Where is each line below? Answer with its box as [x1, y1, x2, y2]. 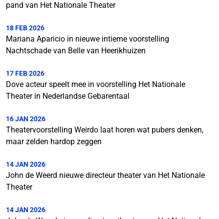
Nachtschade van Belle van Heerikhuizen [6, 46, 146, 56]
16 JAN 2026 [6, 115, 45, 123]
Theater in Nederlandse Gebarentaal [6, 91, 130, 101]
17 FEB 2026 [6, 69, 44, 78]
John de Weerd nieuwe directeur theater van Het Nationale [6, 171, 205, 180]
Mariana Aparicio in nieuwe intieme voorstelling [6, 34, 169, 44]
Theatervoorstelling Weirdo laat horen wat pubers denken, [6, 125, 203, 135]
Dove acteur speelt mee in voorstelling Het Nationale [6, 80, 185, 89]
